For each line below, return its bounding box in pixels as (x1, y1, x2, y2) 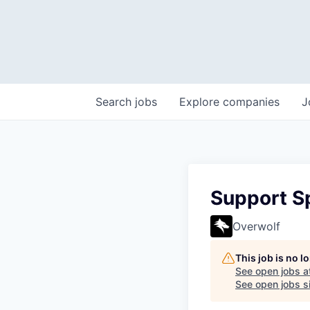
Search (95, 95, 135, 109)
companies (223, 95, 280, 109)
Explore (179, 95, 223, 109)
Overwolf (232, 219, 280, 233)
